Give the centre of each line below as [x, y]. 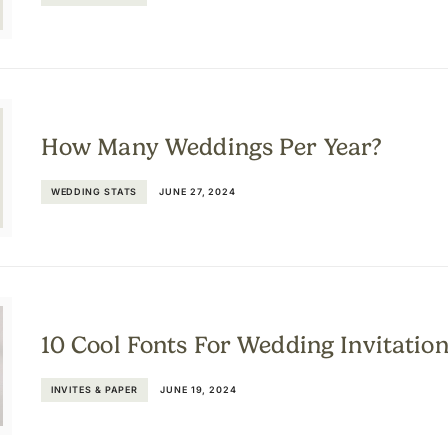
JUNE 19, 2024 [198, 389]
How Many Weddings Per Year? [211, 147]
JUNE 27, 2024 [198, 191]
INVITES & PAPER [94, 389]
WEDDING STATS [94, 191]
